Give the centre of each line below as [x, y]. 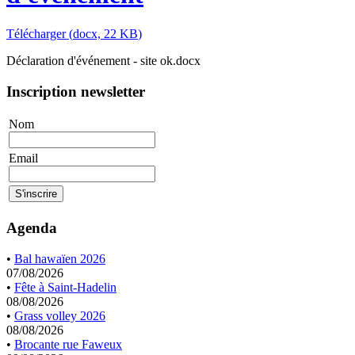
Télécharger [38, 33]
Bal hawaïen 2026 [60, 258]
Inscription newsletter [76, 91]
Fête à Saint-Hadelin [65, 287]
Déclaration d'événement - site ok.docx [103, 60]
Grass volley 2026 [60, 315]
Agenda [32, 228]
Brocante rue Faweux [68, 344]
